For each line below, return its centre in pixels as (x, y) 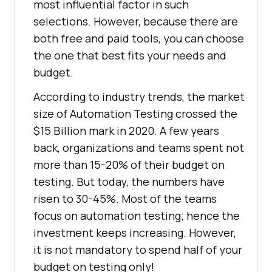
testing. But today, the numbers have (129, 181)
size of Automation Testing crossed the (135, 113)
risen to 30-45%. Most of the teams (125, 198)
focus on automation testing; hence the (137, 215)
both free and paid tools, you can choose (139, 38)
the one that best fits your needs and (130, 55)
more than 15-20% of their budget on (129, 164)
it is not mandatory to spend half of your (138, 249)
